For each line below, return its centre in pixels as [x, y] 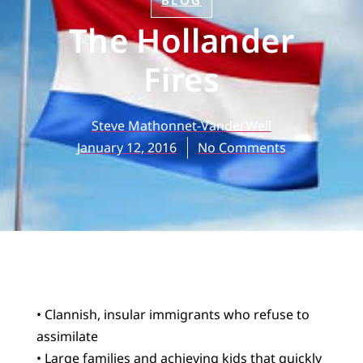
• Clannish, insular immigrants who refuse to [173, 314]
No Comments [242, 147]
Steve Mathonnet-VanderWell [181, 125]
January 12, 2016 [127, 147]
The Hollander [181, 40]
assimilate [67, 336]
